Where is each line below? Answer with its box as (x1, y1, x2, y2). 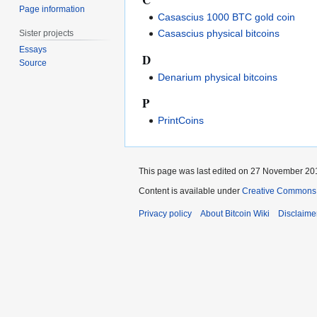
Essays (19, 45, 47, 55)
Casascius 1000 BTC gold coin (158, 11, 296, 23)
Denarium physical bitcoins (158, 71, 278, 83)
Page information (19, 4, 86, 14)
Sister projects (19, 28, 74, 38)
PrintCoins (158, 115, 204, 127)
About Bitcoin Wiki (200, 208, 270, 219)
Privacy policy (139, 208, 192, 219)
